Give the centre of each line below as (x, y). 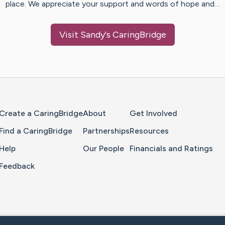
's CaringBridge (135, 35)
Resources (149, 131)
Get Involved (153, 114)
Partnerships (106, 131)
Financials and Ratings (171, 149)
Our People (103, 149)
